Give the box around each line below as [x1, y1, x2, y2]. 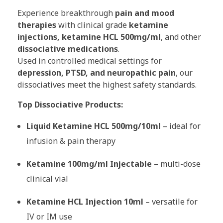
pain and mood [115, 7, 174, 19]
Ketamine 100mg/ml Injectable [26, 158, 152, 170]
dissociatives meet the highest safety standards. [17, 79, 197, 91]
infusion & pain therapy [26, 135, 115, 147]
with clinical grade [56, 19, 129, 31]
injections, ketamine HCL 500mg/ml [17, 31, 161, 43]
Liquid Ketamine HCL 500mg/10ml [26, 120, 161, 132]
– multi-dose [151, 158, 201, 170]
